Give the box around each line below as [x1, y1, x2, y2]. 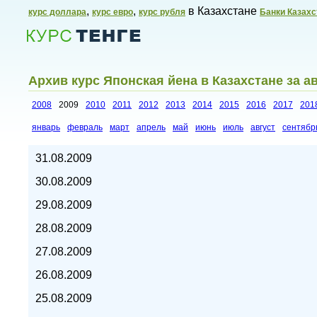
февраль [67, 122, 103, 133]
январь [32, 122, 60, 133]
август [250, 122, 275, 133]
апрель [137, 122, 166, 133]
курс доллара [28, 7, 86, 17]
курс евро [92, 7, 133, 17]
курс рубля [139, 7, 185, 17]
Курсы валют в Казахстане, [26, 149, 135, 158]
